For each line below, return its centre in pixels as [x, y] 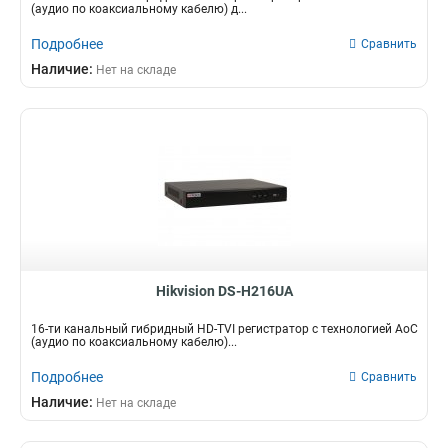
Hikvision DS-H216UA [224, 291]
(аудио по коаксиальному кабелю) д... [139, 9]
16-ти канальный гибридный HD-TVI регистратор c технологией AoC [224, 329]
